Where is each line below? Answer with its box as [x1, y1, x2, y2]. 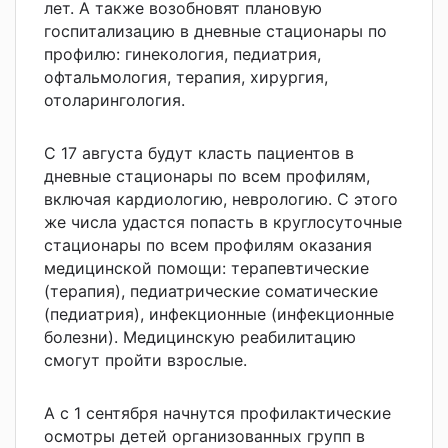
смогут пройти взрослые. [44, 349, 247, 370]
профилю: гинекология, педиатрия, [44, 43, 321, 64]
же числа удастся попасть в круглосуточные [44, 211, 402, 232]
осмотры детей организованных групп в [44, 425, 365, 446]
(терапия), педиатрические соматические [44, 280, 378, 301]
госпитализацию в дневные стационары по [44, 20, 387, 41]
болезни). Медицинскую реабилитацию [44, 326, 356, 347]
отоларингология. [44, 89, 185, 110]
